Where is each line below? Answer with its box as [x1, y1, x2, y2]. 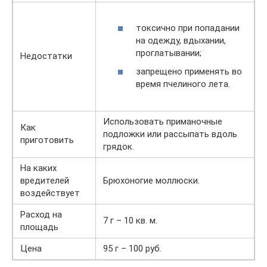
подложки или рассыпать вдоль [103, 129, 237, 139]
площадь [20, 222, 58, 232]
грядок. [103, 141, 134, 152]
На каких [20, 163, 57, 173]
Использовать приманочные [103, 116, 222, 127]
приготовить [20, 135, 74, 145]
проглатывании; [136, 47, 201, 58]
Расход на [20, 209, 62, 220]
